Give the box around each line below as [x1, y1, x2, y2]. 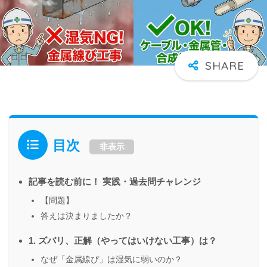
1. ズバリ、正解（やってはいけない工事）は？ [29, 235, 217, 246]
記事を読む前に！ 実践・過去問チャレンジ [29, 176, 201, 187]
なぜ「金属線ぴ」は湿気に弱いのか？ [41, 254, 182, 264]
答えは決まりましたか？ [41, 210, 132, 221]
